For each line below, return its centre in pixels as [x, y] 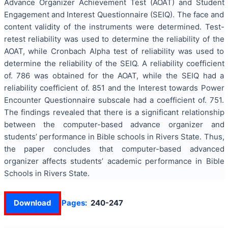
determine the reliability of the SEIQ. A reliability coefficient [114, 63]
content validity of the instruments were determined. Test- [114, 27]
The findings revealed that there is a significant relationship [114, 112]
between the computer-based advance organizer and [114, 124]
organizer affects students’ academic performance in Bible [114, 161]
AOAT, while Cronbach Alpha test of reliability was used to [114, 51]
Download [32, 203]
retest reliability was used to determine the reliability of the [114, 39]
